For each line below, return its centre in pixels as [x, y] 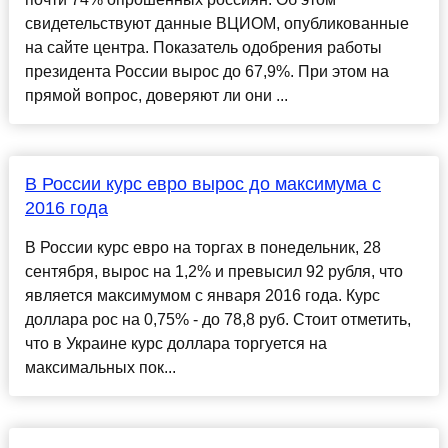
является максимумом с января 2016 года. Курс [202, 296]
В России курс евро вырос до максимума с [202, 184]
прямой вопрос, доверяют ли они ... [156, 96]
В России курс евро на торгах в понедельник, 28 [202, 248]
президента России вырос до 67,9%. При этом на [206, 72]
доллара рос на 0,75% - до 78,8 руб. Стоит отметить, [217, 320]
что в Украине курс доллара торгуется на [175, 344]
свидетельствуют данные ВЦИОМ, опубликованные [216, 24]
